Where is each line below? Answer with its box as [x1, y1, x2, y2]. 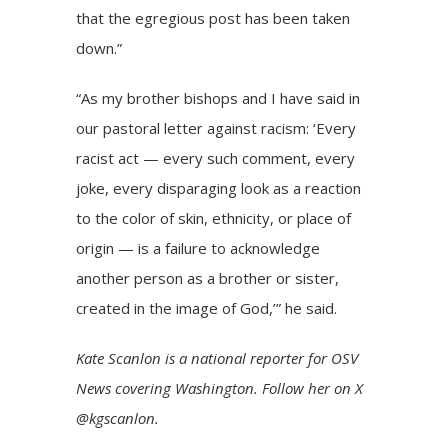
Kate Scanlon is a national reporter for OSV [76, 347, 359, 368]
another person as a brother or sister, [76, 267, 340, 288]
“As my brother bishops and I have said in [76, 87, 361, 108]
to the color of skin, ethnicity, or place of [76, 207, 352, 228]
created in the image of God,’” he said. [76, 297, 338, 318]
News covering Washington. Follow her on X [76, 377, 364, 398]
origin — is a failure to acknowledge [76, 237, 321, 258]
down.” [76, 37, 127, 58]
